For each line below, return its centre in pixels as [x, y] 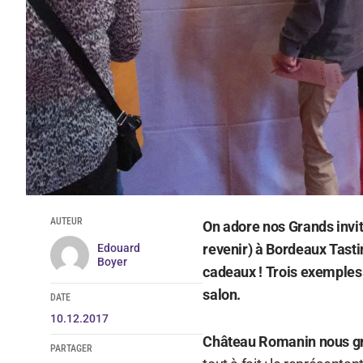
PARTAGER [71, 348]
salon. [222, 294]
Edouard [118, 248]
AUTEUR [66, 221]
